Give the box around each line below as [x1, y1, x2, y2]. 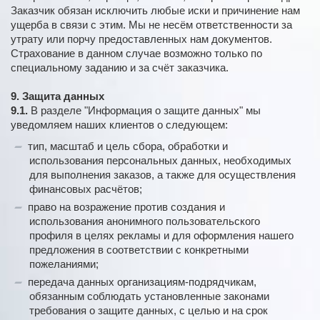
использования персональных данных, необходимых [29, 154, 291, 167]
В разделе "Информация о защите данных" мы [28, 104, 261, 117]
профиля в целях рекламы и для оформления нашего [29, 229, 294, 242]
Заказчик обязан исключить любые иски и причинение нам [11, 4, 300, 17]
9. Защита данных [11, 90, 104, 103]
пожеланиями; [29, 258, 99, 271]
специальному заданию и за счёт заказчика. [11, 61, 229, 74]
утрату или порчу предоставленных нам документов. [11, 33, 272, 46]
